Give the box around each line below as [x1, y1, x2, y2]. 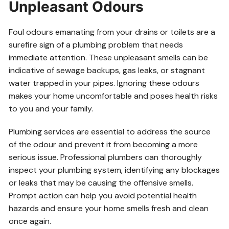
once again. [9, 216, 52, 227]
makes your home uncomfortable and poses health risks [9, 90, 218, 102]
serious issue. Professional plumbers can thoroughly [9, 152, 202, 163]
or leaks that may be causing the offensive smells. [9, 177, 194, 189]
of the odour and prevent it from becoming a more [9, 139, 198, 150]
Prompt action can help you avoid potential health [9, 190, 197, 201]
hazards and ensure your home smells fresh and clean [9, 203, 209, 214]
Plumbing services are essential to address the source [9, 126, 211, 138]
